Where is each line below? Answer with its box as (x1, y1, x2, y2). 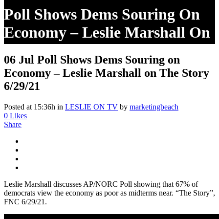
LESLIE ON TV (65, 102, 118, 111)
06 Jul (4, 53, 34, 66)
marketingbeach (130, 102, 178, 111)
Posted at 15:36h (4, 102, 55, 111)
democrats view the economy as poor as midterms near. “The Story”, (4, 188, 215, 197)
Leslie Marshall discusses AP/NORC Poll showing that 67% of (4, 179, 198, 188)
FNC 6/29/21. (4, 197, 47, 206)
